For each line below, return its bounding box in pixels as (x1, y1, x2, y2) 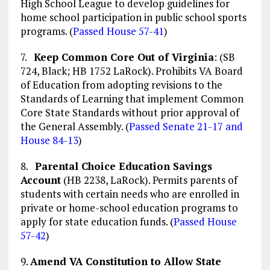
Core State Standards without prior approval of (20, 105, 239, 120)
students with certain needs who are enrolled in (20, 187, 239, 201)
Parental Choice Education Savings (34, 159, 212, 174)
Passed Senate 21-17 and (128, 119, 243, 134)
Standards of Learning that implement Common (20, 92, 243, 106)
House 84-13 (20, 133, 78, 148)
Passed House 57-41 (72, 24, 164, 39)
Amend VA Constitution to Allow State (30, 254, 221, 269)
